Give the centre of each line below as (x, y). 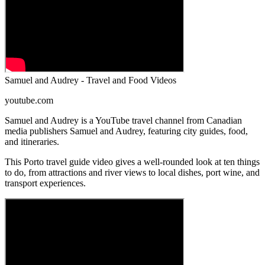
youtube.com (29, 101)
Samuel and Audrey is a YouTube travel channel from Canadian (123, 121)
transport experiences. (45, 183)
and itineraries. (32, 142)
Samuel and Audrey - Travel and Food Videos (91, 80)
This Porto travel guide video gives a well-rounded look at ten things (132, 162)
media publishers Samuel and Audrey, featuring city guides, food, (126, 131)
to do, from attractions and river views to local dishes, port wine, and (132, 173)
